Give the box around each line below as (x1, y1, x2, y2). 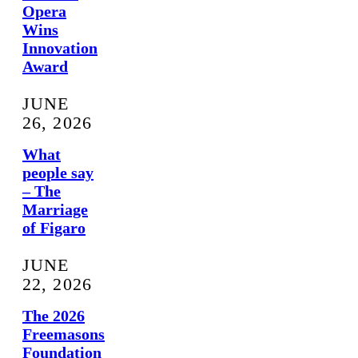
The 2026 (22, 307, 85, 325)
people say (22, 164, 93, 182)
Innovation (22, 39, 97, 58)
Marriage (22, 201, 88, 219)
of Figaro (22, 219, 86, 237)
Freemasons (22, 325, 105, 344)
